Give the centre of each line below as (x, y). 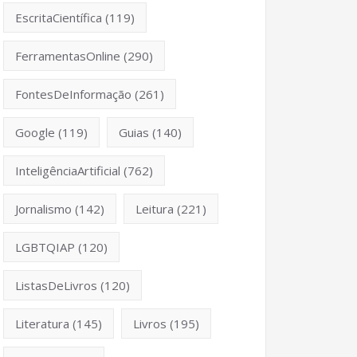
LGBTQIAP (45, 247)
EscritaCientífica (59, 18)
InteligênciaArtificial (68, 171)
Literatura (42, 324)
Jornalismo (43, 209)
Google (35, 133)
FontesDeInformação (73, 94)
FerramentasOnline (68, 56)
